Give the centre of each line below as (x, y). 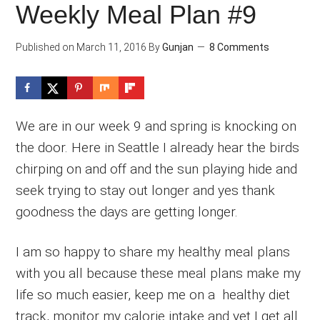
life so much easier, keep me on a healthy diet (153, 294)
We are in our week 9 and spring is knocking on (156, 126)
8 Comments (240, 47)
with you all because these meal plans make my (159, 273)
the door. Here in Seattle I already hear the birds (158, 147)
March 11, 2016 (111, 47)
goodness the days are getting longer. (127, 211)
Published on (45, 47)
